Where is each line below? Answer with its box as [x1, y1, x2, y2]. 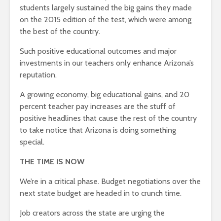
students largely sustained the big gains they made [20, 3, 192, 13]
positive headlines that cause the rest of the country [20, 113, 197, 123]
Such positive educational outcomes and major [20, 46, 177, 56]
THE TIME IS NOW [20, 157, 84, 167]
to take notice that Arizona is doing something [20, 125, 176, 135]
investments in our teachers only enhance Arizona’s [20, 58, 194, 68]
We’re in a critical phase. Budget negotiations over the [20, 177, 201, 186]
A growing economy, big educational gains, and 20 [20, 90, 189, 100]
